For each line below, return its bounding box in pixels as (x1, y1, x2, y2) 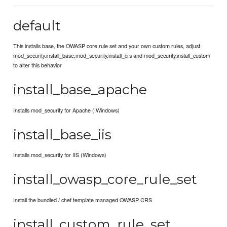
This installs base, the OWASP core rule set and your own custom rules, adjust (13, 42, 201, 50)
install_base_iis (13, 126, 112, 143)
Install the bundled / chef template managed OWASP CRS (13, 195, 153, 204)
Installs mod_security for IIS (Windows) (13, 150, 107, 159)
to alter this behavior (13, 61, 62, 69)
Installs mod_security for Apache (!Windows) (13, 105, 120, 114)
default (13, 17, 61, 34)
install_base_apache (13, 81, 147, 98)
